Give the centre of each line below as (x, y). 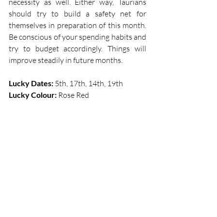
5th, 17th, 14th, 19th (98, 84)
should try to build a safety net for (77, 14)
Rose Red (74, 95)
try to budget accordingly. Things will (77, 49)
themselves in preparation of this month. (77, 25)
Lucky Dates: (31, 83)
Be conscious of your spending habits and (77, 37)
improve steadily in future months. (66, 60)
